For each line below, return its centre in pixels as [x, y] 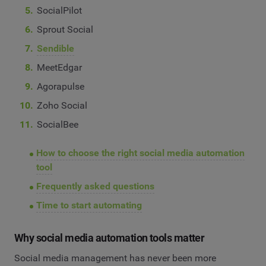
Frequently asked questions [95, 186]
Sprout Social [65, 30]
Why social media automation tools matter [110, 238]
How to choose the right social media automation [140, 153]
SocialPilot [60, 11]
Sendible [56, 49]
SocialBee [58, 125]
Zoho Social [62, 106]
